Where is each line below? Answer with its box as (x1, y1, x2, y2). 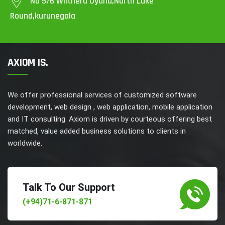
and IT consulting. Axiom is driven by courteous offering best (8, 115, 212, 124)
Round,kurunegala (10, 10, 75, 22)
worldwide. (8, 139, 42, 148)
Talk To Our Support (23, 181, 115, 194)
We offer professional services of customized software (8, 90, 197, 100)
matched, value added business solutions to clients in (8, 127, 186, 136)
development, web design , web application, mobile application (8, 102, 212, 112)
